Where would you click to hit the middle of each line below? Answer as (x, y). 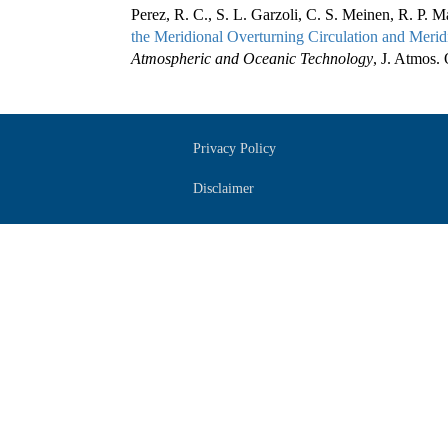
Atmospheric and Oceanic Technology (252, 59)
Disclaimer (223, 189)
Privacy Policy (234, 149)
